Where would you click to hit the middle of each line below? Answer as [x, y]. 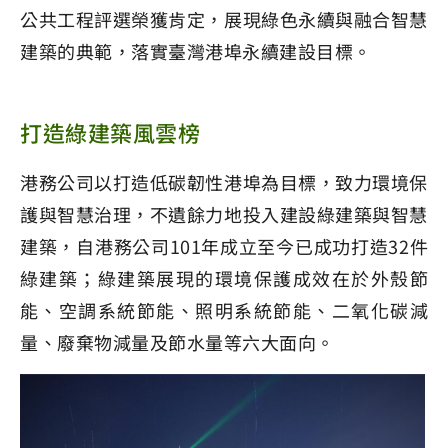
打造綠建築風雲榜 [110, 131]
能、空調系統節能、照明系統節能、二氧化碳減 [224, 309]
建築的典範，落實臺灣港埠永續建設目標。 [196, 50]
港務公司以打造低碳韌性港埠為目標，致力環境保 [224, 181]
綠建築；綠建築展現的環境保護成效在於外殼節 [224, 277]
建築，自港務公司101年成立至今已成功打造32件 [224, 245]
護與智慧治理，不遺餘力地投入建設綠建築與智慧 [224, 213]
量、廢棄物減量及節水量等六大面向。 [177, 341]
